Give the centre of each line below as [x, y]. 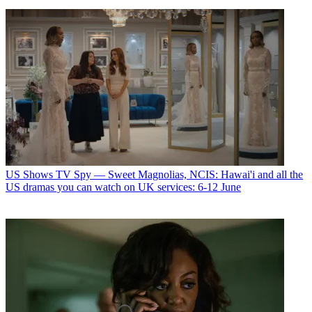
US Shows [29, 174]
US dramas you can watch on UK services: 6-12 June [123, 187]
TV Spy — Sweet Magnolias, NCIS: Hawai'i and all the [179, 174]
